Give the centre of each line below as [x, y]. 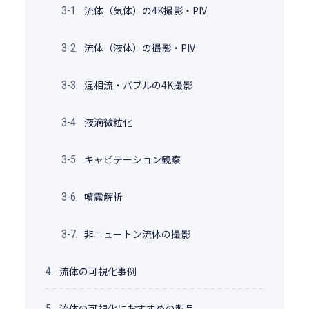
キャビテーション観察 [132, 160]
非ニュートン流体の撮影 [137, 234]
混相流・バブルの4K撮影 [138, 85]
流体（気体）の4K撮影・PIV [145, 11]
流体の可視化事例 [98, 271]
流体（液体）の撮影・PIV [139, 48]
